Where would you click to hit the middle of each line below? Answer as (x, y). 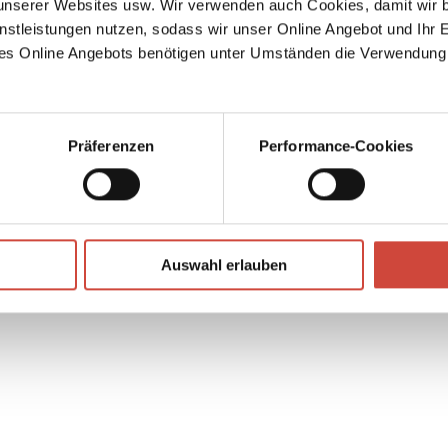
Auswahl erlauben (224, 265)
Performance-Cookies (336, 146)
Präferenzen (111, 146)
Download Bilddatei (124, 256)
